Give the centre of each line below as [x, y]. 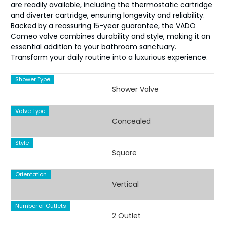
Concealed [131, 121]
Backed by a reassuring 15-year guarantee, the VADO [103, 26]
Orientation [31, 174]
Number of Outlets [40, 206]
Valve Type [30, 111]
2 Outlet [126, 216]
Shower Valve [135, 90]
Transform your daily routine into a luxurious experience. [109, 58]
